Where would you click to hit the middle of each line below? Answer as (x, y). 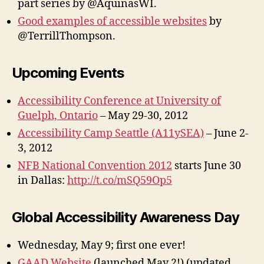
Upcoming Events (68, 73)
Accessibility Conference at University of (119, 101)
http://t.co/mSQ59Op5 (120, 181)
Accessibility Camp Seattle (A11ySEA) (111, 134)
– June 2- (226, 134)
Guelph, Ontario (58, 116)
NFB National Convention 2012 (95, 166)
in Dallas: (42, 181)
